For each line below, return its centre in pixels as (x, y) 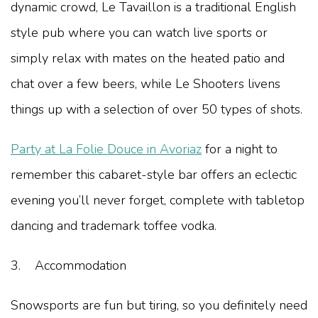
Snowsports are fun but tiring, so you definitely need (159, 305)
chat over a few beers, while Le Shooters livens (146, 83)
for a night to (240, 149)
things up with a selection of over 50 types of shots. (157, 109)
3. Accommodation (68, 265)
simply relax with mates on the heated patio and (148, 58)
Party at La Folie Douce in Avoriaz (106, 149)
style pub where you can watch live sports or (139, 32)
